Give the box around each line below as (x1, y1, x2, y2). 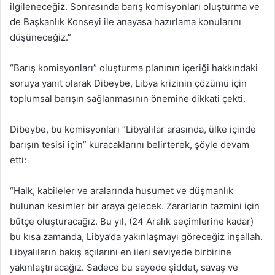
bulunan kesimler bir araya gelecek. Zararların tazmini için (10, 200, 260, 212)
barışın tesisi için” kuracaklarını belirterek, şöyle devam (10, 139, 249, 150)
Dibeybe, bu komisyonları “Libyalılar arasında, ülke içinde (10, 123, 256, 135)
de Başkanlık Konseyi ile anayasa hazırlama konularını (10, 16, 241, 28)
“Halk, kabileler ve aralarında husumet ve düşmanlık (10, 185, 233, 196)
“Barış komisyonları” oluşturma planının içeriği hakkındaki (10, 62, 258, 74)
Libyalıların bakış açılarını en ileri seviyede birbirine (10, 246, 231, 258)
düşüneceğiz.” (10, 31, 71, 43)
